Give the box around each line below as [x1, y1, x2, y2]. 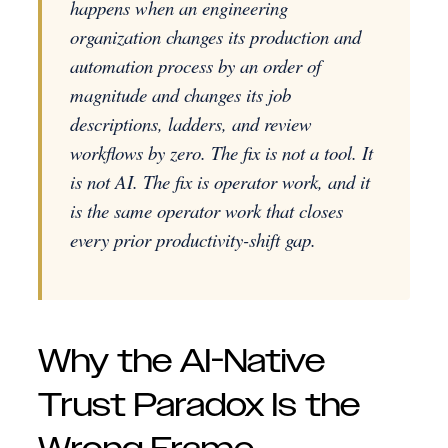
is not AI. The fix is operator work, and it [70, 169, 370, 194]
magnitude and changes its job [70, 82, 291, 107]
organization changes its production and [70, 24, 361, 49]
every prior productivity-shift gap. [70, 227, 316, 252]
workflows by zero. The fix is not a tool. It [70, 140, 373, 165]
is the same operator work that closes [70, 198, 343, 223]
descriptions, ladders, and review [70, 111, 312, 136]
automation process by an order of [70, 53, 321, 78]
